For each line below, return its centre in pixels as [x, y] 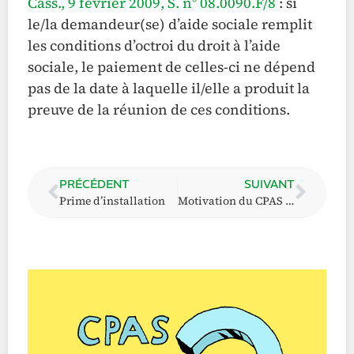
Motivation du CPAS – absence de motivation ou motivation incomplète [290, 201]
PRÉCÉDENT [94, 185]
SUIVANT [269, 185]
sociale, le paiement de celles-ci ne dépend [171, 66]
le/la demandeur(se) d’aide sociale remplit [170, 24]
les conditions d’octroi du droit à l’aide [154, 45]
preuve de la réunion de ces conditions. [159, 109]
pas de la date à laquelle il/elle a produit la [169, 88]
